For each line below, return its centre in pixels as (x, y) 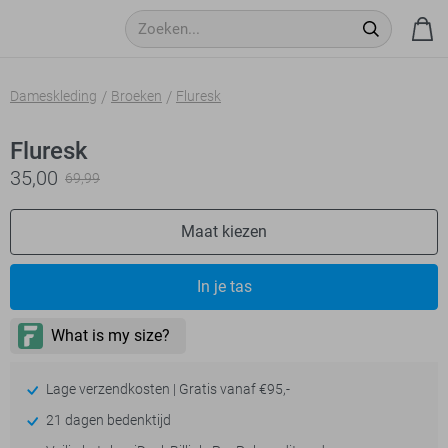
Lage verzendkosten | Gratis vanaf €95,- (166, 389)
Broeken (136, 96)
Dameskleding (53, 96)
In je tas (224, 286)
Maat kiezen (224, 231)
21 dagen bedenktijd (106, 420)
